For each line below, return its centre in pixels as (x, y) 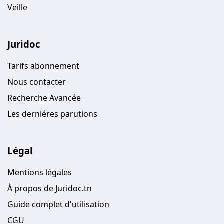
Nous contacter (37, 82)
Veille (17, 7)
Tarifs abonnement (43, 66)
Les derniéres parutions (52, 114)
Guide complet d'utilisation (58, 204)
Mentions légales (40, 172)
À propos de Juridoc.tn (50, 188)
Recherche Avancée (44, 98)
